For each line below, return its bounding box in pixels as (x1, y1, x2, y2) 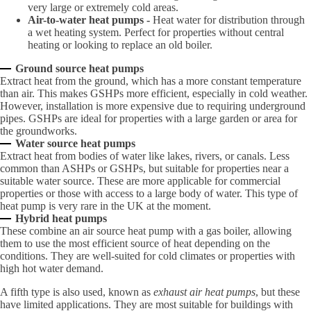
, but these (255, 286, 300, 298)
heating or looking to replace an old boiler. (28, 39, 215, 51)
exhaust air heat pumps (153, 286, 255, 298)
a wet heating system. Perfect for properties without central (28, 26, 284, 38)
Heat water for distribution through (150, 14, 305, 26)
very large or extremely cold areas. (28, 1, 181, 13)
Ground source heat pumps (15, 62, 144, 74)
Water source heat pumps (15, 137, 136, 149)
